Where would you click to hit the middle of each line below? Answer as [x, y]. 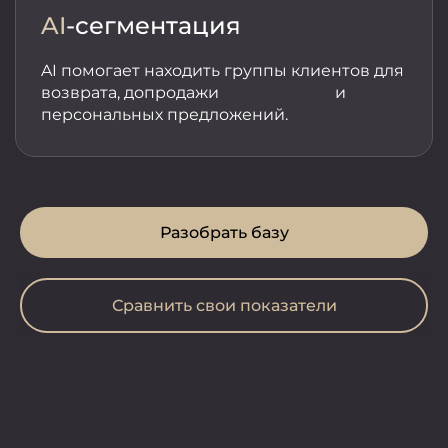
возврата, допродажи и [193, 93]
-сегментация [153, 26]
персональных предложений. [164, 115]
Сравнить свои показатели [224, 306]
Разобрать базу [224, 233]
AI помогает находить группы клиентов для [222, 71]
